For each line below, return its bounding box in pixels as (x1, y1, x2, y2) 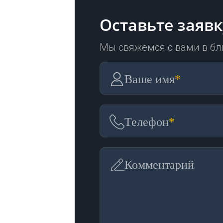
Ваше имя (124, 73, 175, 86)
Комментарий (124, 158, 194, 171)
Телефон (124, 115, 169, 128)
